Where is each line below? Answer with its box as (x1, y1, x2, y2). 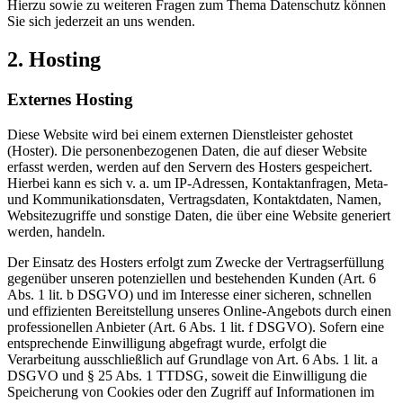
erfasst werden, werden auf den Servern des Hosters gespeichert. (7, 158, 372, 175)
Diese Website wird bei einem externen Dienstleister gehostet (7, 126, 353, 142)
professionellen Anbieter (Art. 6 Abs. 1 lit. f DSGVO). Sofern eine (7, 318, 384, 335)
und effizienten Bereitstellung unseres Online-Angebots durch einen (7, 302, 391, 318)
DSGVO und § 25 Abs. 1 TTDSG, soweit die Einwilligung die (7, 367, 367, 383)
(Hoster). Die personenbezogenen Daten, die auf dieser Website (7, 142, 367, 158)
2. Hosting (7, 48, 101, 71)
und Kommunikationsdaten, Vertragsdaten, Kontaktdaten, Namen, (7, 191, 381, 207)
